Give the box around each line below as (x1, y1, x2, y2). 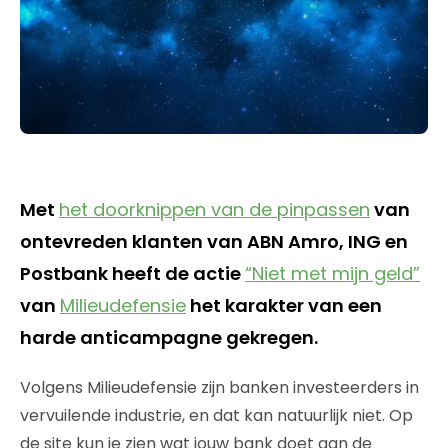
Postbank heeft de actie (20, 260, 245, 286)
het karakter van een (186, 292, 382, 318)
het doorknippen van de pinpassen (59, 196, 370, 222)
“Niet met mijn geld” (245, 260, 420, 286)
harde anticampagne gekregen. (20, 324, 318, 350)
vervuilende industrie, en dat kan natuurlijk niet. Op (20, 403, 413, 427)
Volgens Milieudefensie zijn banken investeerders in (20, 375, 419, 399)
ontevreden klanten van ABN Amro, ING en (20, 228, 408, 254)
